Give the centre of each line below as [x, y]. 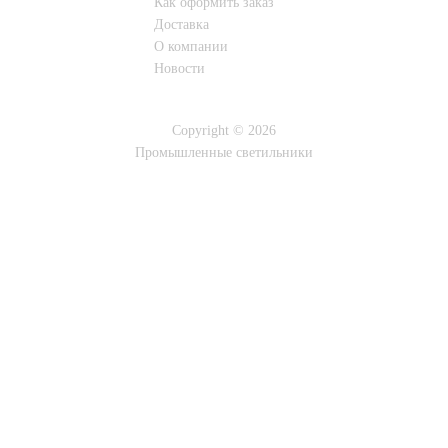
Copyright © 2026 [224, 130]
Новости [179, 68]
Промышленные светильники [224, 152]
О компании [191, 46]
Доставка [181, 24]
